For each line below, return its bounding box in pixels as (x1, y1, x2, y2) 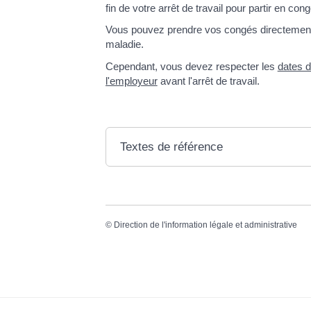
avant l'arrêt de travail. (157, 74, 260, 87)
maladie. (105, 38, 144, 50)
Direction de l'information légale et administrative (113, 219, 297, 230)
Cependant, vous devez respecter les (105, 60, 278, 72)
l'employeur (105, 74, 158, 87)
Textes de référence (119, 140, 223, 153)
